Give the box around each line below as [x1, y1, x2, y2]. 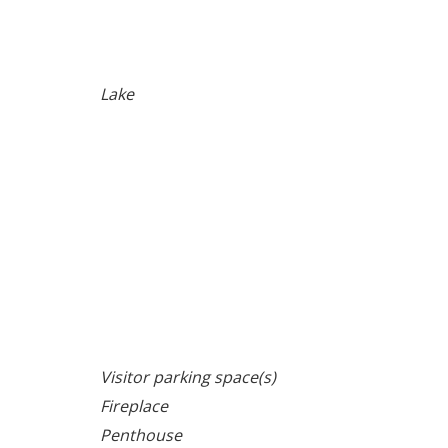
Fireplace [100, 394, 169, 417]
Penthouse [100, 423, 183, 446]
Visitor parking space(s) [100, 365, 277, 388]
